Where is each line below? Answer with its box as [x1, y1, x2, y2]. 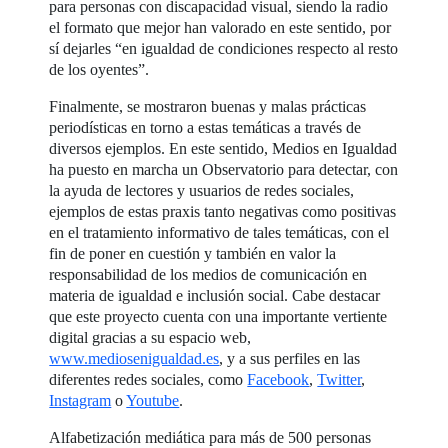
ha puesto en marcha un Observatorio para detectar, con [49, 160, 399, 178]
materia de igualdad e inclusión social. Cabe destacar [49, 286, 381, 304]
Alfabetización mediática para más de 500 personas [49, 428, 372, 446]
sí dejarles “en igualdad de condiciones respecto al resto [49, 39, 399, 57]
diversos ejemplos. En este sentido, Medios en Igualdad [49, 139, 398, 157]
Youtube [126, 391, 180, 409]
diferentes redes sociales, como [49, 370, 248, 388]
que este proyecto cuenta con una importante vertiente [49, 307, 388, 325]
